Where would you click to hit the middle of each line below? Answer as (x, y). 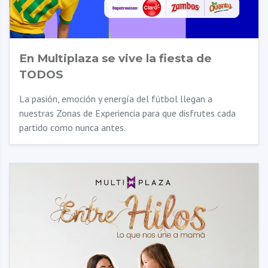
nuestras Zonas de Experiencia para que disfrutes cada (127, 113)
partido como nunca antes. (72, 127)
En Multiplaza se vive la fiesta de (115, 58)
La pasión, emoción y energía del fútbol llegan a (116, 99)
